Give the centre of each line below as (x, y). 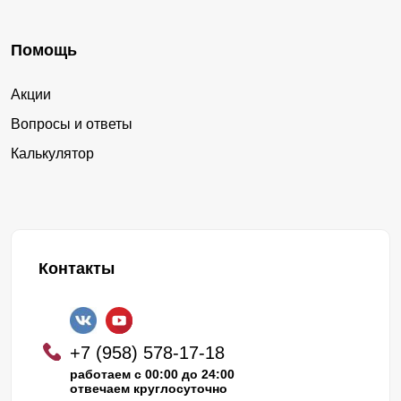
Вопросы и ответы (72, 124)
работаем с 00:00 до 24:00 (152, 374)
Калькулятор (52, 153)
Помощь (44, 50)
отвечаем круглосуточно (149, 388)
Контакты (77, 268)
